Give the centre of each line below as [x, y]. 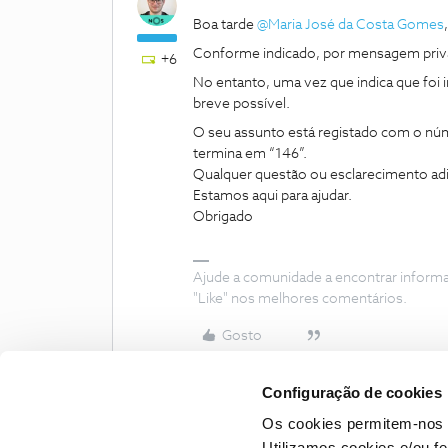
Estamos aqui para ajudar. [274, 196]
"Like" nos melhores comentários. [300, 299]
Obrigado [223, 217]
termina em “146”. [251, 154]
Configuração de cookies [352, 392]
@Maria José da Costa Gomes [350, 25]
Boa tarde [225, 25]
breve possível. [243, 104]
